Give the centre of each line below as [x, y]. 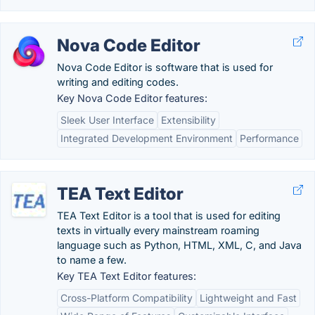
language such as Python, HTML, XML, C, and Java [179, 245]
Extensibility [188, 120]
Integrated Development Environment [147, 138]
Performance [269, 138]
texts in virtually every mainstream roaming [158, 230]
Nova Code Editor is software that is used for [165, 67]
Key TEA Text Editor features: [127, 276]
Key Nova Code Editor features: [132, 98]
